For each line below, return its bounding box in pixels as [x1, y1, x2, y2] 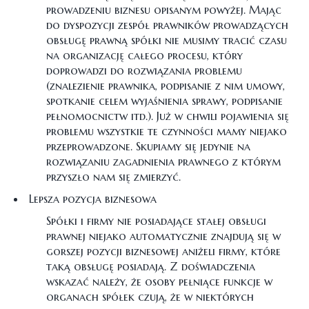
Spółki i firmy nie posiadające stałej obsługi [46, 214, 267, 228]
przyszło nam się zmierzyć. [46, 170, 181, 183]
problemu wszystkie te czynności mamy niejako [46, 124, 288, 138]
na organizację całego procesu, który [46, 48, 243, 62]
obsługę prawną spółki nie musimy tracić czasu [46, 33, 288, 47]
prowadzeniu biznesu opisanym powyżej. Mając [46, 3, 282, 17]
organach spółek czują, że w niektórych [46, 290, 255, 303]
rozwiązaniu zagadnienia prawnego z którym [46, 154, 281, 168]
